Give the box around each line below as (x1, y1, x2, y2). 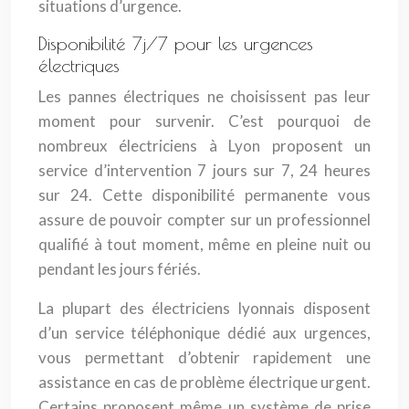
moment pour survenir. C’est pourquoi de (38, 111, 371, 131)
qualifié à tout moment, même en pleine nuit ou (38, 235, 371, 254)
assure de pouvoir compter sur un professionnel (38, 210, 371, 229)
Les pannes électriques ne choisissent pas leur (38, 87, 371, 106)
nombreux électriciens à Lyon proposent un (38, 136, 371, 155)
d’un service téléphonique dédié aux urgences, (38, 323, 371, 342)
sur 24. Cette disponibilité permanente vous (38, 185, 371, 204)
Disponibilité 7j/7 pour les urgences (38, 33, 313, 54)
